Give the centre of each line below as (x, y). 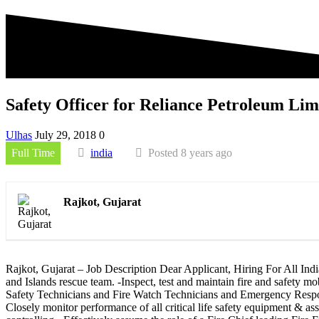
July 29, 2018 (66, 135)
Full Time (33, 153)
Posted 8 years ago (190, 153)
